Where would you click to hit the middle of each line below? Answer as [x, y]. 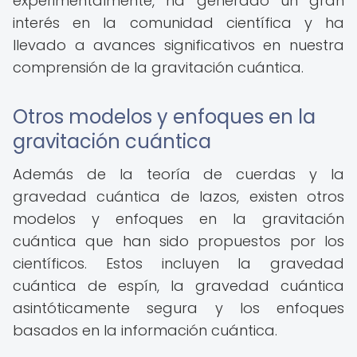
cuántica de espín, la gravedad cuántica [178, 286]
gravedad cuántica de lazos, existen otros [178, 196]
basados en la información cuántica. [145, 330]
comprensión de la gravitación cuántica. [158, 67]
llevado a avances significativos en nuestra [178, 45]
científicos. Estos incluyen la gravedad [178, 263]
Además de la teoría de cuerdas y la [178, 174]
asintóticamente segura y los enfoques [178, 308]
